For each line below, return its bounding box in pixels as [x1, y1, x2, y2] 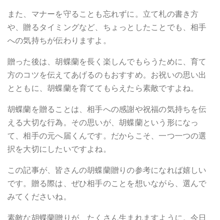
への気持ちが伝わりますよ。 [7, 34, 111, 46]
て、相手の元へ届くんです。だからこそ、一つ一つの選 [7, 130, 207, 141]
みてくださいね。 [7, 191, 71, 202]
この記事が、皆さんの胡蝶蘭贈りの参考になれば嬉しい [7, 164, 207, 176]
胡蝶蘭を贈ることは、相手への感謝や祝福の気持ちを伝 [7, 103, 207, 115]
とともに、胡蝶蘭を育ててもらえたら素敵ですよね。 [7, 82, 199, 94]
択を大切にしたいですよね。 [7, 143, 111, 155]
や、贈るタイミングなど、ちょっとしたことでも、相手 [7, 21, 207, 33]
